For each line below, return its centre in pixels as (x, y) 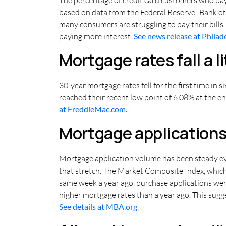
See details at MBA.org (98, 207)
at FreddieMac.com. (93, 109)
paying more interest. (96, 36)
